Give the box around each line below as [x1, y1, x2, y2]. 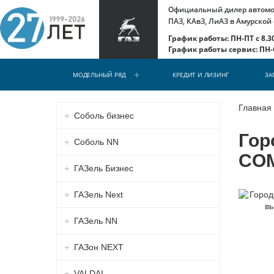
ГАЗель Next [73, 189, 123, 199]
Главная [238, 103, 272, 113]
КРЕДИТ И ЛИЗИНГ [172, 70, 229, 79]
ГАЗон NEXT [73, 242, 124, 252]
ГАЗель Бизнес [73, 163, 133, 173]
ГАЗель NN [73, 215, 117, 226]
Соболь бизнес [73, 110, 134, 120]
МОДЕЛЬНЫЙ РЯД [73, 70, 126, 79]
